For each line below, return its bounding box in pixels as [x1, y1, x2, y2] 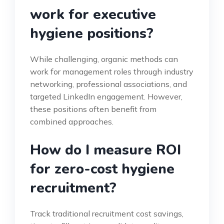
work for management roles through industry [30, 66, 193, 77]
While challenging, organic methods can [30, 54, 178, 64]
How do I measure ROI [30, 140, 181, 160]
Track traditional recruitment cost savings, [30, 208, 183, 219]
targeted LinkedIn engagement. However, [30, 91, 182, 102]
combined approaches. [30, 116, 113, 127]
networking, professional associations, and [30, 79, 187, 89]
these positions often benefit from [30, 104, 156, 114]
